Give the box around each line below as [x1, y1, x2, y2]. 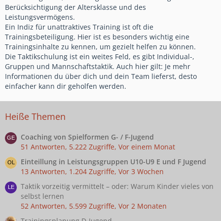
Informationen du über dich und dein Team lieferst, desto [5, 72, 197, 81]
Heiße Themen [5, 110, 66, 123]
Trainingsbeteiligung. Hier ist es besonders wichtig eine [5, 32, 189, 42]
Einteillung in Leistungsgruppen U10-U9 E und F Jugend [21, 157, 206, 167]
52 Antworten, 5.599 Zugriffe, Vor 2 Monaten [21, 201, 167, 211]
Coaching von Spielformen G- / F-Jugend [21, 132, 154, 142]
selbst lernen [21, 191, 64, 201]
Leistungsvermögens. [5, 12, 75, 22]
